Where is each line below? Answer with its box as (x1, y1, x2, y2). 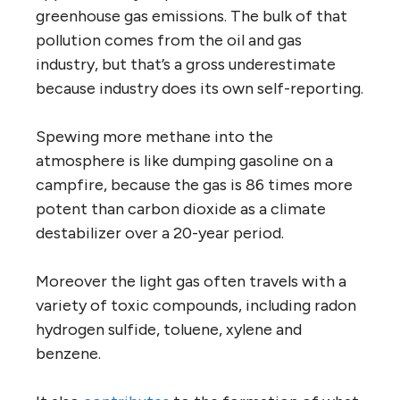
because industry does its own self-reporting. (36, 78, 363, 98)
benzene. (36, 343, 101, 363)
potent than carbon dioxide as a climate (36, 198, 326, 219)
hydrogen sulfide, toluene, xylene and (36, 319, 302, 339)
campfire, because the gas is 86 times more (36, 174, 353, 195)
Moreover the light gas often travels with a (36, 271, 346, 291)
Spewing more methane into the (36, 126, 273, 146)
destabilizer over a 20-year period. (36, 222, 284, 243)
